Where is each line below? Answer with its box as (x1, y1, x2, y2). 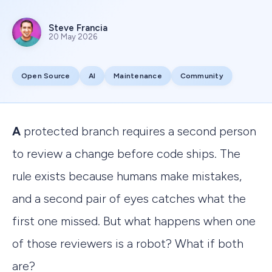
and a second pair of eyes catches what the (12, 191, 246, 206)
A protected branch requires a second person (12, 123, 21, 138)
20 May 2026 (49, 32, 97, 41)
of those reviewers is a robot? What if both (12, 236, 243, 251)
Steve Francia (49, 22, 107, 33)
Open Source (21, 71, 70, 80)
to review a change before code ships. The (12, 146, 240, 161)
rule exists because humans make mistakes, (12, 168, 242, 183)
